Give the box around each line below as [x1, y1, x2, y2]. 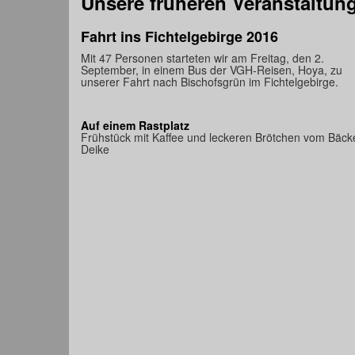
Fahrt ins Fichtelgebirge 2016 [81, 26, 278, 48]
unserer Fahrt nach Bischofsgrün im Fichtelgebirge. [81, 74, 338, 90]
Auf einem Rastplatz [81, 117, 189, 134]
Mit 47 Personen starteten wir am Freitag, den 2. [81, 50, 324, 67]
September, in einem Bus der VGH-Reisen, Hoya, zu [81, 62, 342, 78]
